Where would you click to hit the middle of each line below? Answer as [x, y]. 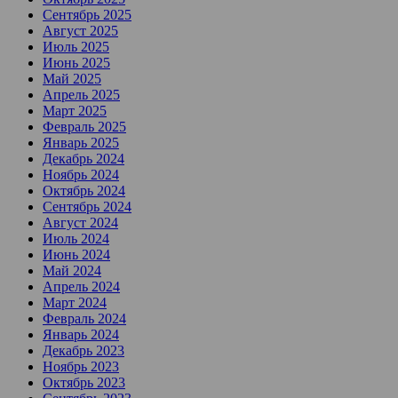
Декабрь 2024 [84, 159]
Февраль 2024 [84, 319]
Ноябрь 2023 [81, 367]
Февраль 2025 [84, 127]
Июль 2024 [76, 239]
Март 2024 [75, 303]
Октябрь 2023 [84, 383]
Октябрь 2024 [84, 191]
